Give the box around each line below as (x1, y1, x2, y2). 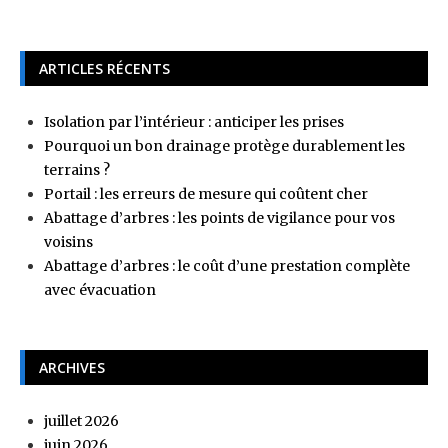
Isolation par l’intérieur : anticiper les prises (44, 112, 344, 131)
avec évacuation (44, 280, 156, 299)
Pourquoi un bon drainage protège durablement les (44, 136, 405, 155)
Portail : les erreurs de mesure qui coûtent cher (44, 184, 368, 203)
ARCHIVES (39, 357, 105, 377)
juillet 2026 (44, 411, 119, 430)
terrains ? (44, 160, 110, 179)
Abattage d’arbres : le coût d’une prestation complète (44, 256, 410, 275)
